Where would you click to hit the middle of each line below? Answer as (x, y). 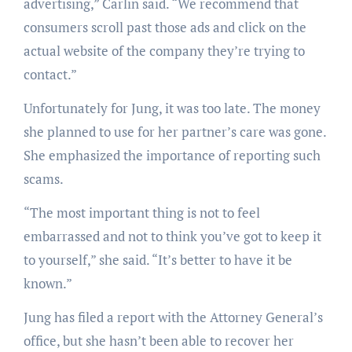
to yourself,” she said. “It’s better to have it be (158, 259)
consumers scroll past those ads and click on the (165, 27)
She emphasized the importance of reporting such (172, 155)
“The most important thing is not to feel (141, 212)
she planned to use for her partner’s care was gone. (174, 131)
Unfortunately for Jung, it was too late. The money (172, 108)
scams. (43, 178)
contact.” (50, 74)
